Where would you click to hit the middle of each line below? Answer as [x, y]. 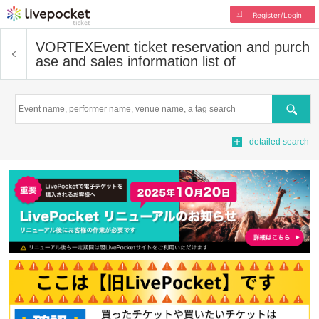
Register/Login [277, 15]
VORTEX [64, 47]
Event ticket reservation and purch [202, 47]
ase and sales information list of [136, 61]
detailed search [279, 142]
